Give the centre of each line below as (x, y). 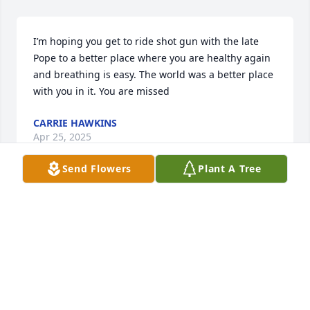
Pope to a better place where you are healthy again (152, 58)
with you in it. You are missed (101, 91)
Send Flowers (97, 168)
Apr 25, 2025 (62, 137)
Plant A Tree (230, 168)
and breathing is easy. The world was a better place (153, 75)
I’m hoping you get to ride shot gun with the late (146, 42)
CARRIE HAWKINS (75, 123)
